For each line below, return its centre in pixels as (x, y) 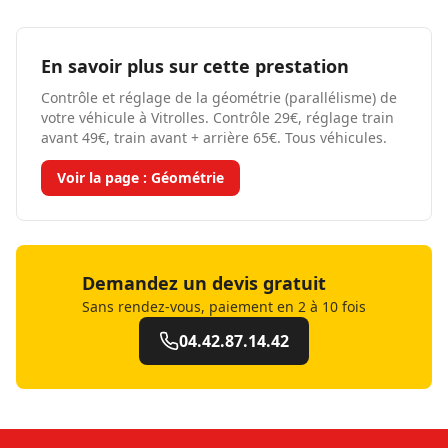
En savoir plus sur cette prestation (195, 66)
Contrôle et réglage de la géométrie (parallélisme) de (219, 97)
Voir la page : (104, 177)
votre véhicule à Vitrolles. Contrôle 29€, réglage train (217, 117)
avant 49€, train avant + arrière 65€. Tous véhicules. (214, 137)
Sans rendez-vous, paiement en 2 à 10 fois (224, 306)
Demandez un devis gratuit (204, 283)
